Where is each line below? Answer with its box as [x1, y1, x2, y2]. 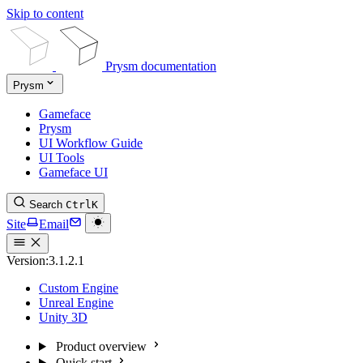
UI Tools [39, 151, 84, 164]
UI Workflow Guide [39, 136, 143, 150]
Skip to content [6, 6, 83, 20]
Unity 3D [39, 310, 88, 324]
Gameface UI [39, 165, 108, 179]
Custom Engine [39, 281, 118, 295]
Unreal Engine [39, 296, 113, 310]
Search [29, 199, 62, 211]
